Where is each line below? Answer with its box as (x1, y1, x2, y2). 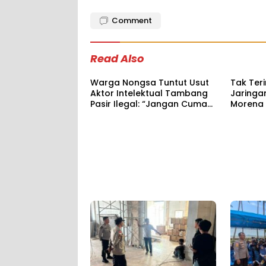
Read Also (90, 51, 144, 66)
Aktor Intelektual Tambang (90, 87, 208, 100)
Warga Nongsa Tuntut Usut (90, 77, 209, 89)
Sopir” (90, 109, 116, 121)
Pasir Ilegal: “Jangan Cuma (90, 98, 207, 110)
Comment (112, 15, 152, 27)
